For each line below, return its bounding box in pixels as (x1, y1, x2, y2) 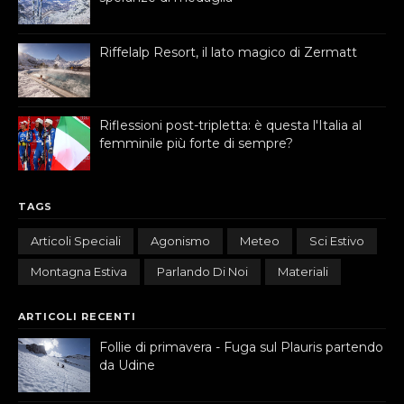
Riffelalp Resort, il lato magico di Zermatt (99, 43, 357, 60)
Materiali (278, 263, 328, 279)
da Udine (99, 356, 155, 373)
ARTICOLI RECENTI (18, 309, 136, 323)
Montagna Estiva (31, 263, 127, 279)
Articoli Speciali (31, 233, 121, 248)
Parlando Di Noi (157, 263, 248, 279)
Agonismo (151, 233, 210, 248)
